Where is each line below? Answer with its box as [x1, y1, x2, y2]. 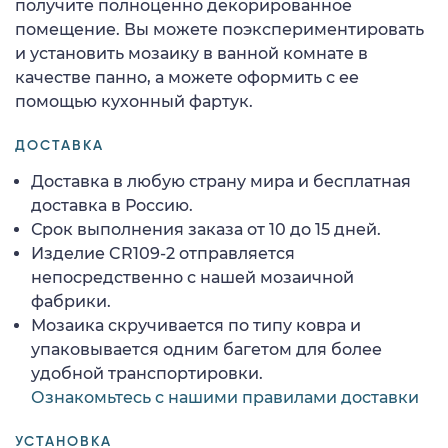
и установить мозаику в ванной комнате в [15, 43, 368, 63]
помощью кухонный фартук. [15, 91, 253, 111]
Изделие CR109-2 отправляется [31, 243, 295, 263]
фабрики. [31, 291, 111, 311]
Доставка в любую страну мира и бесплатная [31, 171, 411, 191]
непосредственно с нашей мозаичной [31, 267, 354, 287]
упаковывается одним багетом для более [31, 339, 382, 359]
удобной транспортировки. [31, 363, 263, 383]
